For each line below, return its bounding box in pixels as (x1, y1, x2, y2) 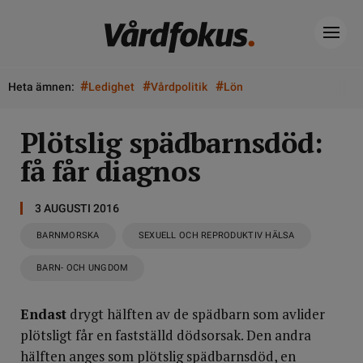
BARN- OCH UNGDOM (36, 263, 129, 273)
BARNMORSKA (36, 230, 100, 241)
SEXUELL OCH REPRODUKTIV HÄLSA (138, 230, 295, 241)
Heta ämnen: (8, 80, 75, 93)
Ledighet (88, 80, 135, 93)
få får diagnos (20, 152, 201, 190)
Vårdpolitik (151, 80, 207, 93)
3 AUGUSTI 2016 (35, 202, 119, 215)
